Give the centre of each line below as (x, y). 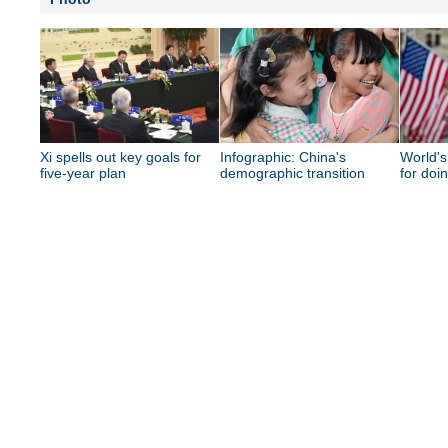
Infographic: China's (283, 157)
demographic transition (292, 173)
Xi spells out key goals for (120, 157)
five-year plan (83, 173)
